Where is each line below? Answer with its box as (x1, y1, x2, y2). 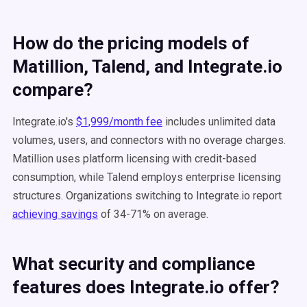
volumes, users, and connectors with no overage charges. (12, 134, 286, 147)
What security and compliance (12, 254, 255, 274)
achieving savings (12, 208, 98, 221)
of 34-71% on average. (98, 208, 208, 221)
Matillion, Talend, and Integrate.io (12, 56, 282, 77)
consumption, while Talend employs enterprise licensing (12, 171, 281, 184)
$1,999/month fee (76, 115, 162, 128)
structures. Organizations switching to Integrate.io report (12, 189, 282, 202)
